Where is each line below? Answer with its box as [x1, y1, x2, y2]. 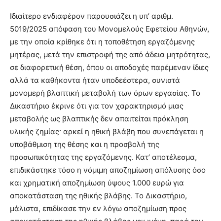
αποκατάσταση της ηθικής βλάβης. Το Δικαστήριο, [10, 191, 187, 201]
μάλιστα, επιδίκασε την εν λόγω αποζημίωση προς [10, 204, 186, 214]
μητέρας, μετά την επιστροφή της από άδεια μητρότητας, [10, 50, 210, 60]
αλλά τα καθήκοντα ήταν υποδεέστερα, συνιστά [10, 75, 180, 85]
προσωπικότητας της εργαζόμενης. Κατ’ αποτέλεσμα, [10, 152, 197, 162]
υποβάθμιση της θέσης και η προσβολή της [10, 140, 159, 149]
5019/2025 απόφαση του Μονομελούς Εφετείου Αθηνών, [10, 24, 209, 34]
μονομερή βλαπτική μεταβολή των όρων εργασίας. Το [10, 88, 200, 98]
